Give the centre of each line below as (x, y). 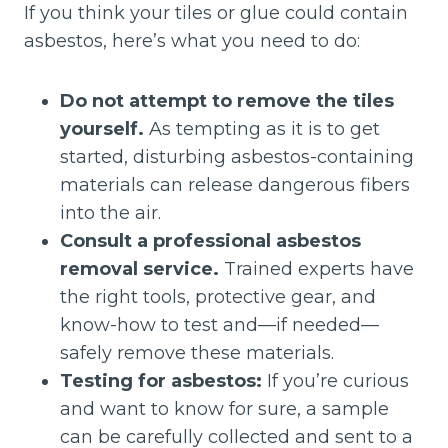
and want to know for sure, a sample (224, 409)
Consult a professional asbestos (210, 241)
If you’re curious (335, 381)
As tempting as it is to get (262, 129)
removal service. (139, 269)
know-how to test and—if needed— (219, 325)
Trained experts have (316, 269)
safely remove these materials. (197, 353)
